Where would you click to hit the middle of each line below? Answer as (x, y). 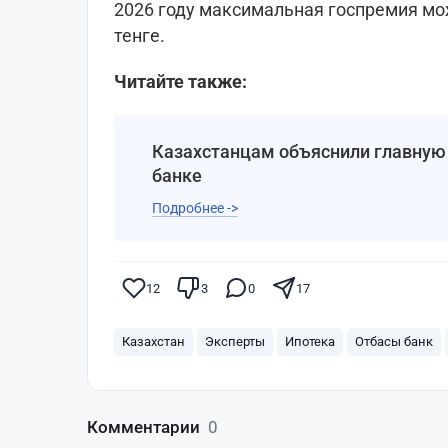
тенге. (139, 36)
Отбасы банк (394, 342)
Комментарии (145, 427)
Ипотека (310, 342)
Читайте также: (182, 82)
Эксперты (235, 342)
